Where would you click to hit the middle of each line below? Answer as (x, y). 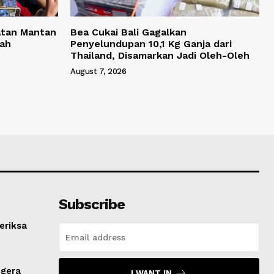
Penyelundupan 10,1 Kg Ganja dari (151, 43)
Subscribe (91, 205)
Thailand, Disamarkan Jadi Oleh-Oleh (160, 55)
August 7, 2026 (98, 71)
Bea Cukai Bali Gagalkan (128, 32)
